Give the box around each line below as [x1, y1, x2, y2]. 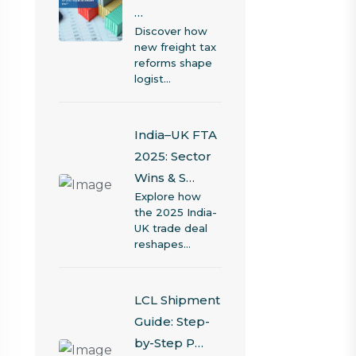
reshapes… [133, 238, 191, 250]
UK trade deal [133, 222, 207, 234]
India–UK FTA [133, 127, 217, 142]
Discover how [133, 25, 207, 37]
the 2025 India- [133, 206, 217, 219]
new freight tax [133, 41, 216, 53]
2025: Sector [133, 149, 211, 164]
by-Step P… [133, 335, 203, 350]
